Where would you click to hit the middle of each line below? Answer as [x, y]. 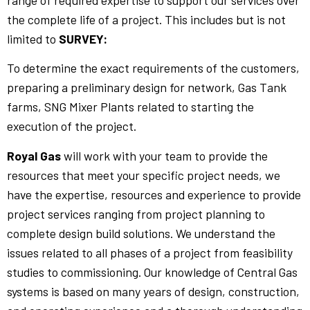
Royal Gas [34, 155]
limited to [33, 39]
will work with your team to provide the [164, 155]
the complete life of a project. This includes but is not [146, 20]
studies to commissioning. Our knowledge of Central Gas [152, 272]
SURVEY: [83, 39]
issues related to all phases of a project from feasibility [150, 252]
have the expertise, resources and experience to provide [154, 194]
